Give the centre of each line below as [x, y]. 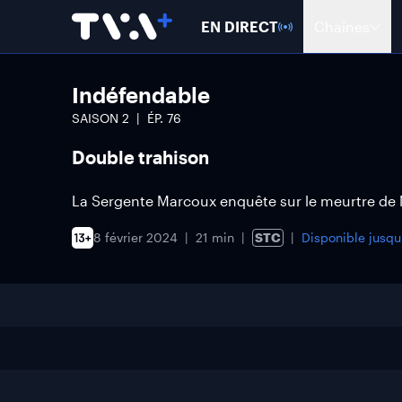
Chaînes [342, 26]
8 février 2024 [135, 237]
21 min [215, 237]
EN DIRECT [240, 26]
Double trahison [140, 157]
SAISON [97, 118]
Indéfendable [141, 95]
